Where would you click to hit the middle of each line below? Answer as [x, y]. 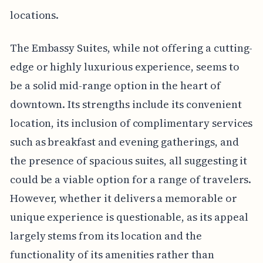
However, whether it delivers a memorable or [123, 198]
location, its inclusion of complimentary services [131, 123]
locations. [34, 15]
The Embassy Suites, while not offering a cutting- [131, 48]
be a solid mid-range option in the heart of [115, 85]
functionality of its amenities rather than [112, 254]
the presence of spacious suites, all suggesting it [129, 160]
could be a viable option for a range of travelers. [131, 179]
